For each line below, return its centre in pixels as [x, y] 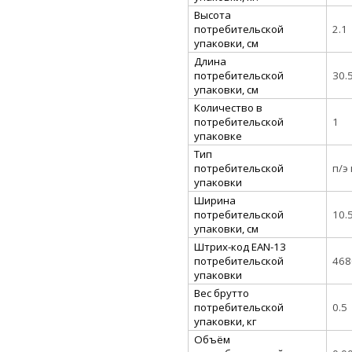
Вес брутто [222, 293]
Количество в [228, 107]
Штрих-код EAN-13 [240, 246]
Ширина [215, 200]
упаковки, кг [225, 321]
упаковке [218, 136]
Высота [213, 15]
